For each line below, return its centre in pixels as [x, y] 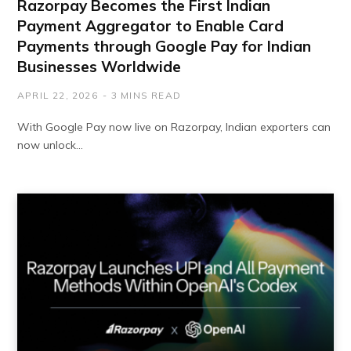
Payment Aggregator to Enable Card [150, 25]
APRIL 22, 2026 [58, 95]
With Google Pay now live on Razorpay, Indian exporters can [174, 127]
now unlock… [50, 145]
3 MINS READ [146, 95]
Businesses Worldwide [99, 66]
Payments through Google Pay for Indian [164, 46]
